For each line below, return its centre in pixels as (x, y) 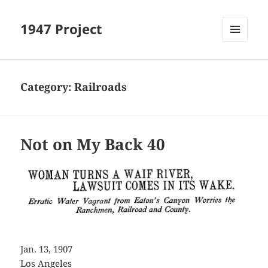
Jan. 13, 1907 (47, 249)
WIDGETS (240, 67)
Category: (48, 87)
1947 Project (62, 29)
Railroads (101, 87)
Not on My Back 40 (93, 144)
